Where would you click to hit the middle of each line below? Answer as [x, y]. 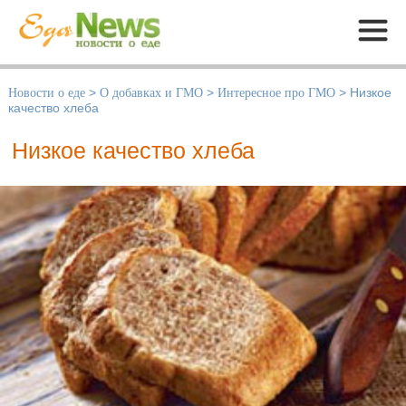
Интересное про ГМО [276, 93]
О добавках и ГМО [151, 93]
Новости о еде [47, 93]
